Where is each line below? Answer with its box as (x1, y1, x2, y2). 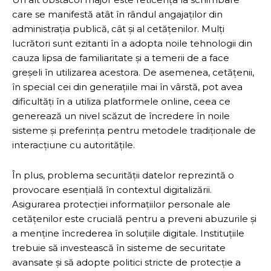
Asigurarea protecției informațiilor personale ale (12, 198, 230, 210)
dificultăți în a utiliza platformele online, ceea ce (12, 95, 230, 107)
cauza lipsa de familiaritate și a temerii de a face (12, 51, 229, 64)
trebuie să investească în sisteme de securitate (12, 241, 226, 253)
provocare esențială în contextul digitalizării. (12, 183, 212, 195)
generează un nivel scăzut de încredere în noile (12, 109, 230, 122)
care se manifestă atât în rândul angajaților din (12, 8, 223, 20)
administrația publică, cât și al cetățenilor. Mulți (12, 22, 224, 34)
